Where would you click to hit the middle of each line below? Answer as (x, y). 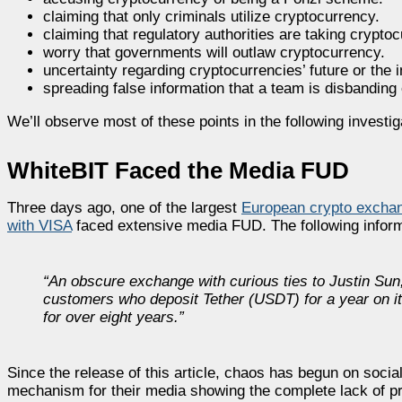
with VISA (39, 225)
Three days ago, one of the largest (124, 207)
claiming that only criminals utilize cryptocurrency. (211, 16)
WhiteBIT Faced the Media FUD (178, 170)
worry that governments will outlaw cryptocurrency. (214, 52)
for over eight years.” (114, 317)
